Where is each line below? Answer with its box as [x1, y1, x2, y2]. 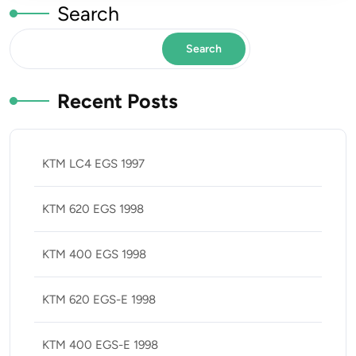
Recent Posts [57, 89, 178, 114]
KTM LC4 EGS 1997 [42, 157, 145, 172]
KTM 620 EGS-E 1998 [42, 292, 156, 308]
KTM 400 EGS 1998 [42, 247, 146, 262]
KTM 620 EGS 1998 [42, 202, 144, 217]
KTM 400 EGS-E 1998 [42, 338, 158, 353]
